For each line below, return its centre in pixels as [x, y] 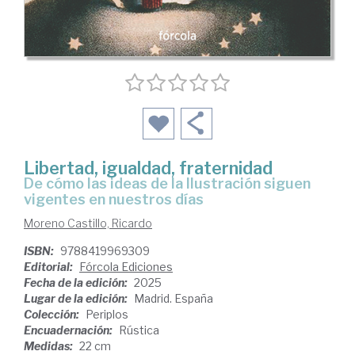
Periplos [107, 315]
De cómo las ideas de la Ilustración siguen [29, 184]
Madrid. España [174, 299]
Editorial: [50, 267]
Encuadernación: [69, 330]
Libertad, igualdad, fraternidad [148, 168]
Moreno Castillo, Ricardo [88, 223]
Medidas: [50, 346]
